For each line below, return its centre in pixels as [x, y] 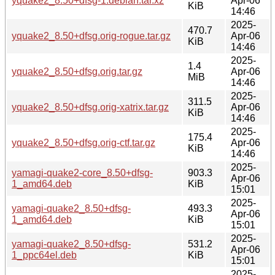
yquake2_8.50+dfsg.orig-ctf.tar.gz [83, 142]
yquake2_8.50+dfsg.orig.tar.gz [77, 71]
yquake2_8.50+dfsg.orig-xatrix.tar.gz [90, 107]
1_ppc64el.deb [44, 255]
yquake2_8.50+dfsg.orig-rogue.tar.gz [91, 36]
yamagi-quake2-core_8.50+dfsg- [82, 172]
